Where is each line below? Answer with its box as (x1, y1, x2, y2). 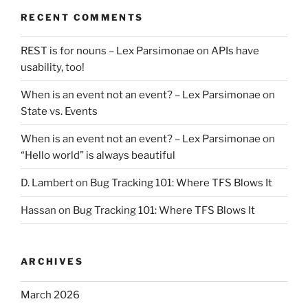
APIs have (211, 44, 259, 57)
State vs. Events (21, 104, 98, 118)
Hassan (21, 203, 56, 217)
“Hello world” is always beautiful (21, 148, 175, 162)
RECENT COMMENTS (21, 11, 144, 23)
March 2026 (21, 289, 80, 302)
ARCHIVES (21, 256, 83, 267)
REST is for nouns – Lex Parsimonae (21, 44, 195, 57)
